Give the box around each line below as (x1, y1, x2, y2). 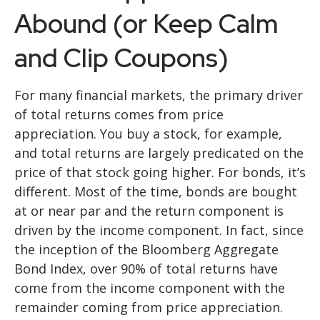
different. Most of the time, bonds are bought (14, 182, 297, 200)
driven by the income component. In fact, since (14, 221, 304, 239)
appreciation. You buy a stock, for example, (14, 124, 282, 142)
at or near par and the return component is (14, 201, 284, 219)
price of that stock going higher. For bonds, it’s (14, 163, 306, 181)
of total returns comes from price (14, 105, 224, 123)
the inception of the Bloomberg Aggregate (14, 240, 279, 258)
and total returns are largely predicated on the (14, 144, 304, 161)
